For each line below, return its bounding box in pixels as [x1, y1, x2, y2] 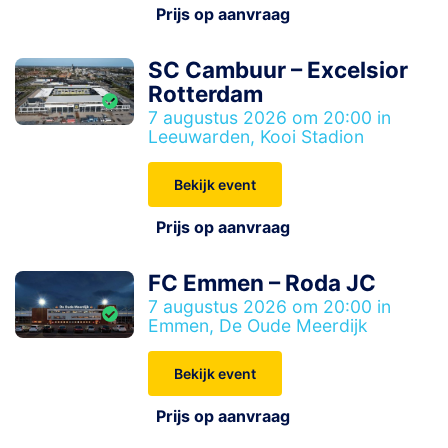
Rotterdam [148, 80, 264, 107]
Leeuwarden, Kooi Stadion [148, 126, 365, 147]
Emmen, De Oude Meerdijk [148, 315, 369, 336]
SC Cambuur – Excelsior [148, 56, 409, 83]
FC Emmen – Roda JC [148, 269, 377, 296]
